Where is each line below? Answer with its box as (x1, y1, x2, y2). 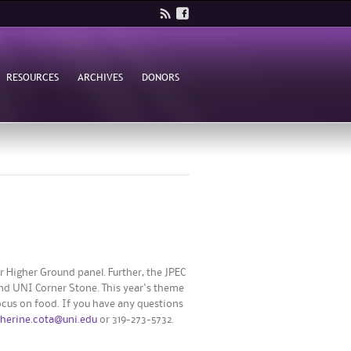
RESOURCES (5, 69, 59, 84)
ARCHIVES (77, 69, 123, 84)
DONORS (142, 69, 180, 84)
